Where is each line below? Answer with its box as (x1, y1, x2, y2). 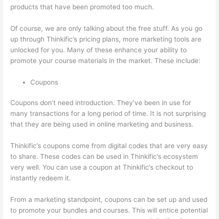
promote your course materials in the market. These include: (10, 56, 201, 65)
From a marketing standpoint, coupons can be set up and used (10, 195, 208, 203)
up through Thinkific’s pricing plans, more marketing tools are (10, 35, 202, 43)
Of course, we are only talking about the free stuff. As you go (10, 24, 203, 32)
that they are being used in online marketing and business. (10, 120, 194, 129)
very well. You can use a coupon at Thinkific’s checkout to (10, 163, 194, 172)
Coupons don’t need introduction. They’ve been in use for (10, 99, 192, 107)
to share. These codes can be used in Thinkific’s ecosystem (10, 153, 198, 161)
